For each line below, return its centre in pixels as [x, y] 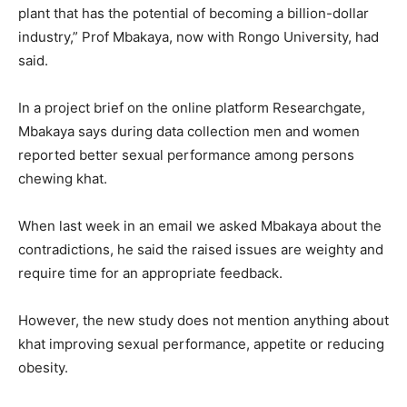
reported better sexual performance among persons [186, 155]
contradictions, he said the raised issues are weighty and [201, 250]
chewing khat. [63, 179]
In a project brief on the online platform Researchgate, [192, 108]
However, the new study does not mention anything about [203, 321]
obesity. [43, 368]
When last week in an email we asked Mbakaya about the [200, 226]
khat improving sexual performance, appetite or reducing [201, 344]
